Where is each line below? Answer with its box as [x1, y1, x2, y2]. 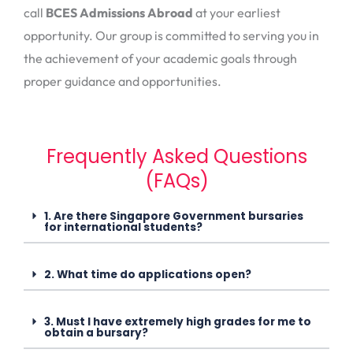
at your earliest [193, 4, 281, 20]
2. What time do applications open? [43, 267, 251, 283]
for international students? [43, 220, 203, 236]
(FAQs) [144, 168, 209, 195]
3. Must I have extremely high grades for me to [43, 314, 311, 330]
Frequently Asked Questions [46, 143, 307, 170]
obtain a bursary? [43, 325, 148, 341]
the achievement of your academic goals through [24, 50, 297, 66]
